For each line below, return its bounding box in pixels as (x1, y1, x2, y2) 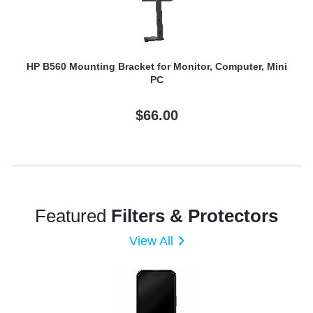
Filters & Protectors (111, 205, 278, 226)
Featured (35, 205, 111, 226)
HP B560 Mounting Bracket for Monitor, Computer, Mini (26, 60, 287, 72)
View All (129, 233, 173, 248)
